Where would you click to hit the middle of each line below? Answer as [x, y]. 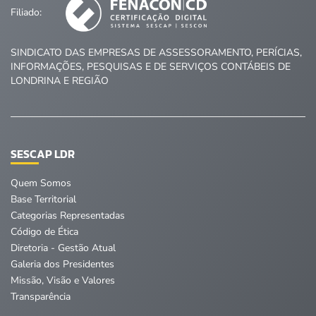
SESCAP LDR [43, 154]
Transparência [41, 297]
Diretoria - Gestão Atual [63, 248]
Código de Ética [44, 232]
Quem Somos [41, 183]
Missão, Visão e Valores [63, 281]
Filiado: [28, 13]
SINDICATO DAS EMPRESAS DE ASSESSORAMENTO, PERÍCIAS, [156, 53]
